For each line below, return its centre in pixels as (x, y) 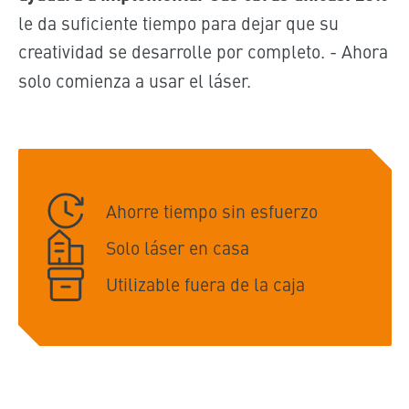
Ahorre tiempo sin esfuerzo (211, 210)
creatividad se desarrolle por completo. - (177, 51)
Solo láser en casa (177, 246)
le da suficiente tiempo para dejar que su (178, 23)
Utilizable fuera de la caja (205, 283)
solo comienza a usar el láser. (134, 80)
